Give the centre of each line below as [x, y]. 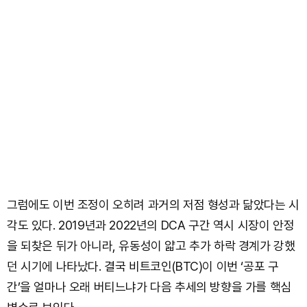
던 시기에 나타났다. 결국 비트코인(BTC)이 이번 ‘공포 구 [143, 267]
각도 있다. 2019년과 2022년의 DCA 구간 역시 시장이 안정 [151, 225]
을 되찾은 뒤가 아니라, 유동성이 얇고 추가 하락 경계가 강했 [151, 246]
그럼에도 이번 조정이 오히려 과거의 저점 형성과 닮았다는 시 [153, 205]
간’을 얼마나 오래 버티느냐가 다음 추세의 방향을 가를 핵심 [149, 287]
